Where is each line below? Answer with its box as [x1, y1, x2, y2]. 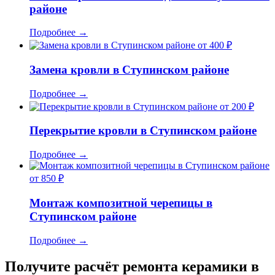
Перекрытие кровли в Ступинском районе [29, 124, 257, 137]
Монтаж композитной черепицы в [29, 196, 212, 209]
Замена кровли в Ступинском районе [29, 63, 229, 76]
